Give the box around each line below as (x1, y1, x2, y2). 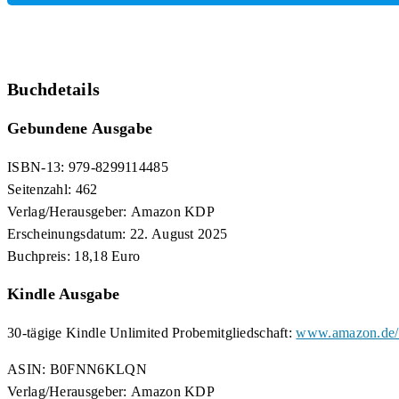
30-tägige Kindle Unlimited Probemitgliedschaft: (7, 324, 297, 340)
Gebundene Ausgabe (7, 118, 153, 137)
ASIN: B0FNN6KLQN (7, 361, 147, 377)
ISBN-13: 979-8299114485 (7, 159, 168, 175)
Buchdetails (7, 78, 101, 99)
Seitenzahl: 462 (7, 181, 98, 197)
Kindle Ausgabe (7, 284, 120, 303)
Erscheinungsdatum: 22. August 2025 (7, 225, 228, 241)
